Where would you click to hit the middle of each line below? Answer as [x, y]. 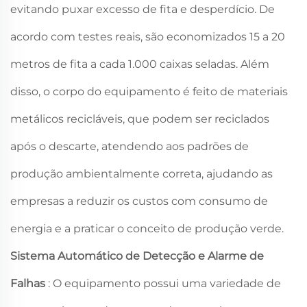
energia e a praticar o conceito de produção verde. [147, 229]
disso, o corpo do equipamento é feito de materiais [149, 92]
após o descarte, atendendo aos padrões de [130, 147]
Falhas [29, 284]
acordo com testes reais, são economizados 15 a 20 [148, 37]
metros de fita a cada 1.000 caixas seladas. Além [140, 64]
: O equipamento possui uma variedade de [164, 284]
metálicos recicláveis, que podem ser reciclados [140, 119]
